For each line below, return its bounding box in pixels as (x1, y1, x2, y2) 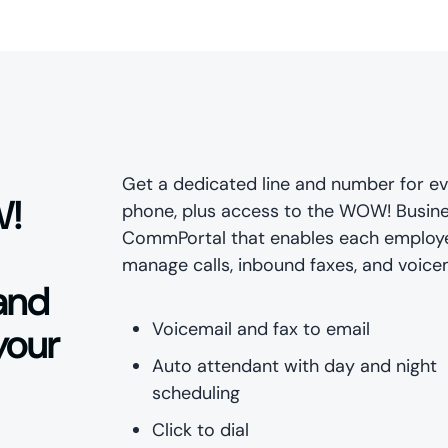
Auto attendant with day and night (152, 354, 438, 378)
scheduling (152, 381, 241, 405)
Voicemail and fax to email (152, 317, 371, 341)
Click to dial (152, 418, 250, 442)
